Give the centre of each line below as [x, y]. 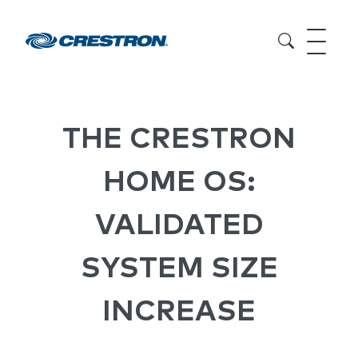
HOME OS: [179, 183]
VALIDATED [179, 226]
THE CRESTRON [179, 140]
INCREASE [179, 312]
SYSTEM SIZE [179, 269]
